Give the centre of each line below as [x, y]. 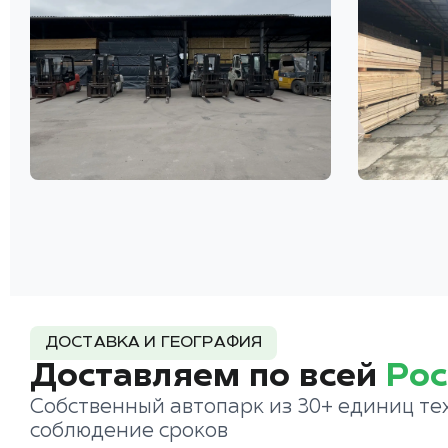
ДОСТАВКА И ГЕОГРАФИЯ [154, 343]
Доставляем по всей [208, 377]
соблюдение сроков [129, 431]
